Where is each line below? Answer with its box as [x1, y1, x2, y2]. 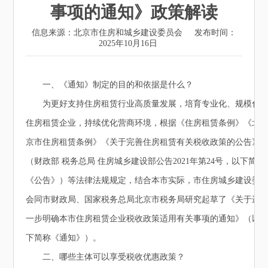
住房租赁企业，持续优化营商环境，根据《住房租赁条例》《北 [26, 118, 261, 128]
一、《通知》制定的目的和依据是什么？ [26, 80, 194, 90]
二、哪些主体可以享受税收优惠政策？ [26, 252, 185, 262]
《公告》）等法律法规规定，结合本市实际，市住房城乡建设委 [26, 176, 261, 185]
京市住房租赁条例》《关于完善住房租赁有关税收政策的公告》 [26, 138, 261, 147]
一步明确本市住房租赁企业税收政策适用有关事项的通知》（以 [26, 214, 261, 224]
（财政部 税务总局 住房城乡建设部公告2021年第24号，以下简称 [26, 157, 266, 166]
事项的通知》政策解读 [50, 3, 218, 22]
